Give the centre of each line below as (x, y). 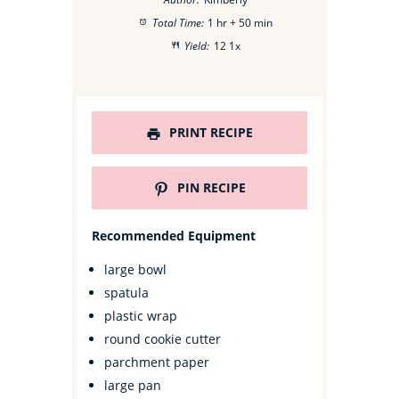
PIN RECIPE (209, 188)
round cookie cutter (163, 338)
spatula (127, 292)
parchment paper (157, 362)
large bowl (136, 269)
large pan (133, 385)
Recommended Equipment (174, 235)
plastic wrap (141, 315)
